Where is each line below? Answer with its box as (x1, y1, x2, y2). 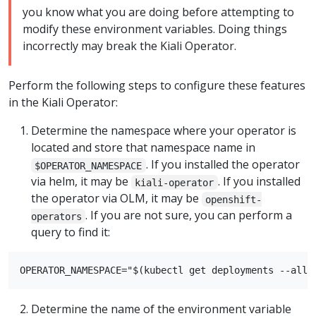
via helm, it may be (31, 174, 131, 190)
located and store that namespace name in (31, 140, 255, 156)
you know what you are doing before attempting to (23, 4, 294, 20)
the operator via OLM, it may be (31, 190, 202, 207)
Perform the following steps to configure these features (8, 78, 305, 94)
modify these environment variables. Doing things (23, 21, 287, 37)
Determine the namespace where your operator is (31, 123, 296, 139)
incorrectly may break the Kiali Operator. (23, 38, 236, 54)
